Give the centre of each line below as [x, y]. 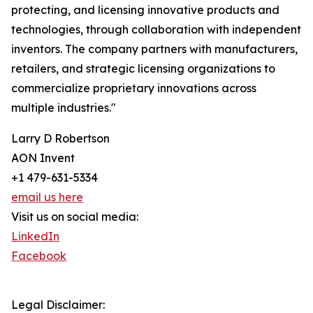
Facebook [39, 256]
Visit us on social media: [75, 217]
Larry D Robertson [60, 139]
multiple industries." [64, 108]
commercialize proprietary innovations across [134, 88]
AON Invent [43, 158]
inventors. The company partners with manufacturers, [154, 49]
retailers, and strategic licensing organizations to [143, 69]
